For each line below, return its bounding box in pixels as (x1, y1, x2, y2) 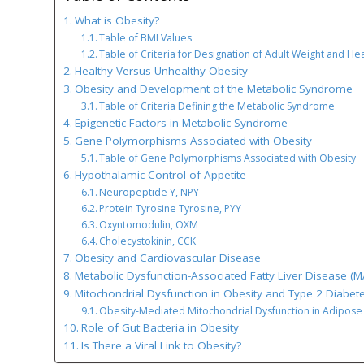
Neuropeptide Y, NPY (99, 185, 199, 200)
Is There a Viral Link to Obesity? (80, 338, 241, 353)
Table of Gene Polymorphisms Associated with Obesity (99, 151, 356, 166)
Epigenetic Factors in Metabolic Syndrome (74, 115, 288, 131)
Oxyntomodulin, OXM (99, 218, 198, 232)
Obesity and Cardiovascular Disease (74, 250, 261, 266)
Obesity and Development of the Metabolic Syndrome (74, 81, 353, 97)
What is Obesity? (74, 13, 159, 28)
